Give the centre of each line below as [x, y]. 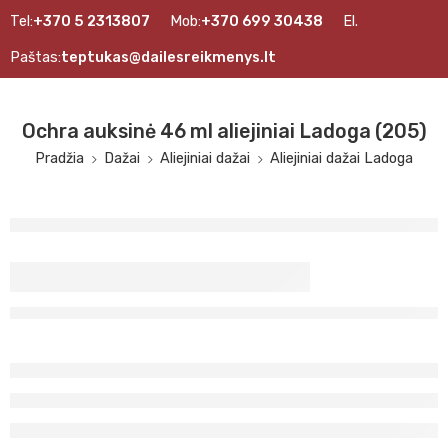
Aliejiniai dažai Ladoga [341, 158]
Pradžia [59, 158]
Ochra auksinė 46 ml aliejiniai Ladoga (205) [224, 131]
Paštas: [35, 57]
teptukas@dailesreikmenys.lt [168, 57]
